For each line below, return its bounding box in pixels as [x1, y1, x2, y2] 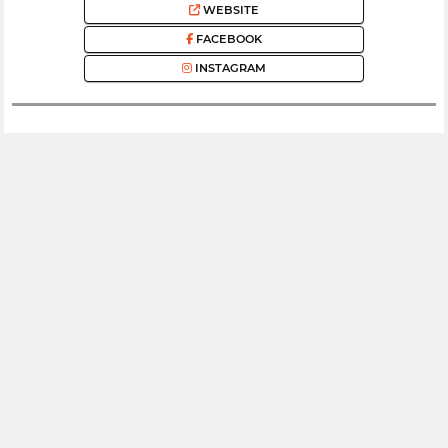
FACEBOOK [193, 32, 262, 47]
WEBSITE [200, 3, 259, 18]
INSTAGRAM [192, 61, 266, 76]
